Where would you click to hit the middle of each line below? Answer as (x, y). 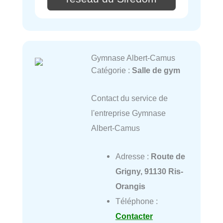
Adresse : (133, 156)
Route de (168, 156)
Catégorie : (111, 70)
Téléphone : (136, 201)
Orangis (130, 186)
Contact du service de (129, 98)
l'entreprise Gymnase (128, 113)
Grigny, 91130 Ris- (149, 171)
